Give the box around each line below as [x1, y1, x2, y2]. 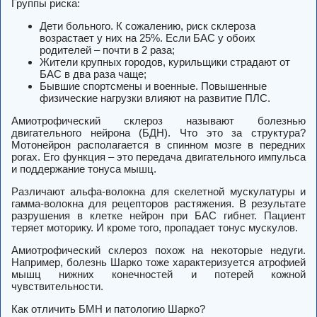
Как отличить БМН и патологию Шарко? [11, 303, 205, 316]
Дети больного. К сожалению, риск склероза [40, 20, 255, 33]
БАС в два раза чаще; [40, 68, 146, 81]
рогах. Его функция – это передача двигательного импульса [11, 151, 306, 163]
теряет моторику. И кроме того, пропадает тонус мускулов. [11, 221, 298, 234]
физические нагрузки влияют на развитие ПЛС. [40, 92, 270, 105]
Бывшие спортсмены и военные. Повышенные [40, 80, 267, 93]
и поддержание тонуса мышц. [11, 163, 156, 175]
